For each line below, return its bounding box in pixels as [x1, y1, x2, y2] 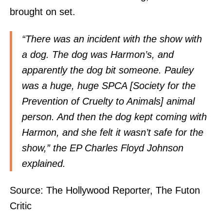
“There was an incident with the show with [22, 33, 202, 44]
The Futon [156, 185, 200, 196]
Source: [10, 185, 46, 196]
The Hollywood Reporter [46, 185, 150, 196]
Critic [10, 200, 32, 212]
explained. [22, 158, 66, 169]
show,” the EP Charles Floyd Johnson [22, 142, 183, 153]
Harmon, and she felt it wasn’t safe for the [22, 127, 203, 138]
